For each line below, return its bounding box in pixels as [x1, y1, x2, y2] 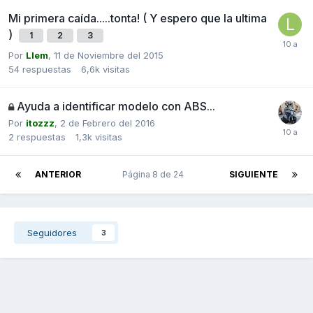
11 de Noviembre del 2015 [54, 49, 163, 61]
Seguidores [27, 226, 77, 238]
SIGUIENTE [229, 168, 278, 180]
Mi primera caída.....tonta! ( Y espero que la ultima [8, 10, 267, 25]
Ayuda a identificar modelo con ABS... [17, 99, 215, 113]
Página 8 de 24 [122, 168, 188, 180]
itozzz [26, 117, 54, 129]
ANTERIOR [35, 168, 81, 180]
